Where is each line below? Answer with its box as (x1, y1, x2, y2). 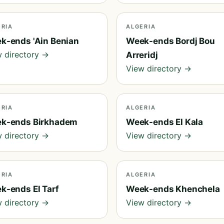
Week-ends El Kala (126, 117, 203, 127)
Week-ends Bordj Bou (126, 36, 215, 46)
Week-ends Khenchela (126, 184, 220, 194)
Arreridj (126, 50, 158, 60)
